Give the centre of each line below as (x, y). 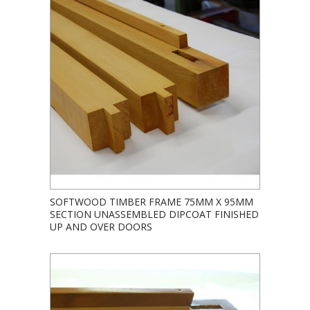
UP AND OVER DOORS (101, 227)
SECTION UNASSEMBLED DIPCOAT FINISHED (154, 214)
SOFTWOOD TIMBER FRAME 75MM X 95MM (152, 202)
